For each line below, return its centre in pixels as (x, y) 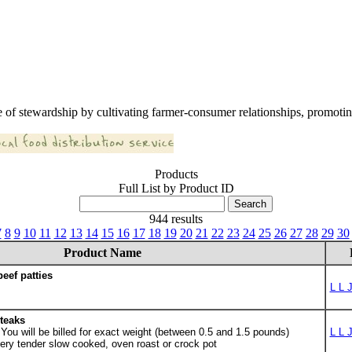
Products (176, 174)
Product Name (102, 253)
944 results (176, 219)
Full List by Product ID (176, 188)
